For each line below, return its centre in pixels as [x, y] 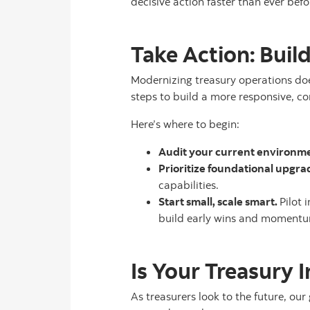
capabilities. [189, 185]
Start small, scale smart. [219, 201]
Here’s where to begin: [185, 124]
